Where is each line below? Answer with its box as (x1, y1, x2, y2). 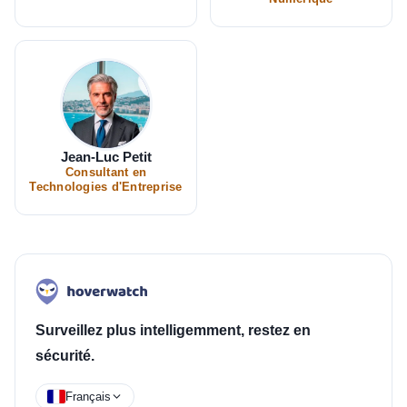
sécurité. (35, 348, 94, 363)
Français (65, 390, 111, 403)
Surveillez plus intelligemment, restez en (35, 323, 311, 338)
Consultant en (65, 166, 147, 179)
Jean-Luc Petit (60, 149, 152, 164)
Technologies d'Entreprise (29, 181, 183, 194)
